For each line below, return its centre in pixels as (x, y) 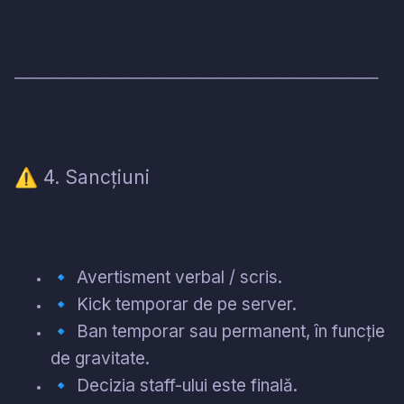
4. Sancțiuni (94, 178)
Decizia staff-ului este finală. (185, 386)
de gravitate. (100, 359)
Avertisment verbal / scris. (177, 278)
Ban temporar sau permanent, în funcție (229, 332)
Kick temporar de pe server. (184, 305)
